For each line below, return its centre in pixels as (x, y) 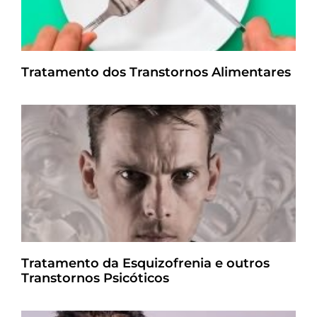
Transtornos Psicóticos (95, 278)
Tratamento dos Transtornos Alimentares (156, 72)
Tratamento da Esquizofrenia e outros (145, 263)
